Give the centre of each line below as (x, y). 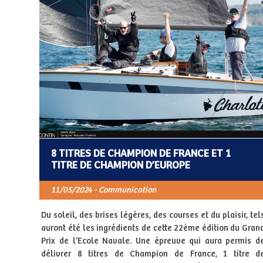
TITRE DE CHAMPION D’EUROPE (120, 165)
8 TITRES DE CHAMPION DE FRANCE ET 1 (141, 154)
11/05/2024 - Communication (103, 190)
